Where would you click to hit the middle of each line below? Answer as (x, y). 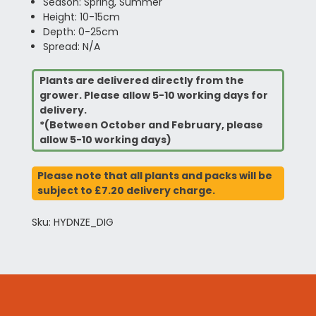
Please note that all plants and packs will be (154, 176)
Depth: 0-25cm (80, 32)
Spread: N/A (71, 47)
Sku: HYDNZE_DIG (72, 222)
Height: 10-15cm (81, 17)
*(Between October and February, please (151, 125)
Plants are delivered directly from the (141, 80)
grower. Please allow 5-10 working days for (153, 95)
